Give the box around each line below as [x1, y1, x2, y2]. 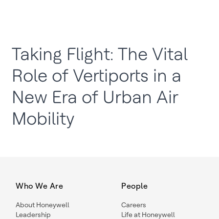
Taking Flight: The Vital [12, 44, 188, 65]
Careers [121, 201, 146, 209]
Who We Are [16, 181, 63, 191]
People [121, 181, 148, 191]
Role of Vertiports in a [12, 65, 181, 86]
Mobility [12, 108, 75, 129]
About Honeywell [16, 201, 69, 209]
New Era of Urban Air [12, 87, 178, 108]
